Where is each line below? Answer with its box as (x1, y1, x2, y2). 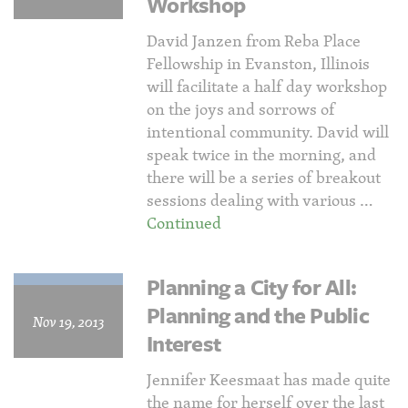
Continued (147, 210, 221, 235)
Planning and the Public (147, 300, 369, 331)
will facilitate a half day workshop (147, 74, 387, 98)
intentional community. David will (147, 119, 389, 144)
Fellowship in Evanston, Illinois (147, 51, 370, 76)
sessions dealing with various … (147, 188, 373, 212)
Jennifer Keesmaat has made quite (147, 367, 391, 392)
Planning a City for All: (147, 271, 357, 302)
